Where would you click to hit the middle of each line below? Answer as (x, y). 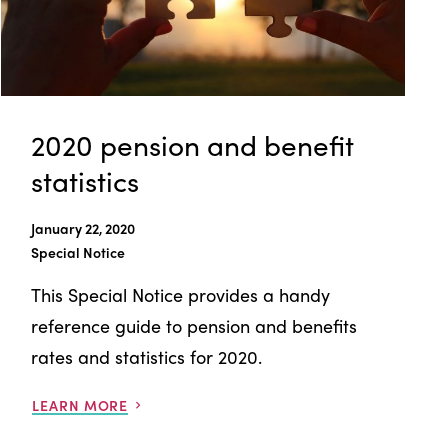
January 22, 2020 (83, 227)
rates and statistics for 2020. (147, 356)
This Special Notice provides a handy (181, 294)
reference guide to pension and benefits (194, 325)
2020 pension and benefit (193, 143)
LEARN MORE (80, 404)
